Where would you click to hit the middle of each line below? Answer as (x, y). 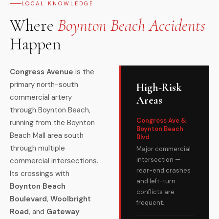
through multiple (37, 148)
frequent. (150, 203)
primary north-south (44, 85)
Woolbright (71, 199)
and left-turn (156, 181)
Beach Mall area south (47, 135)
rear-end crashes (164, 170)
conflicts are (155, 192)
